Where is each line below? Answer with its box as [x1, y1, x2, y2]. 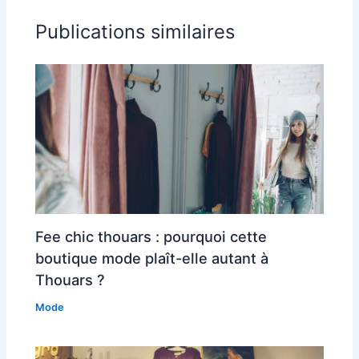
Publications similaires [35, 19, 236, 43]
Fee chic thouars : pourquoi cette [35, 227, 268, 245]
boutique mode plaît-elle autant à [35, 248, 269, 267]
